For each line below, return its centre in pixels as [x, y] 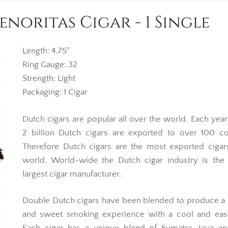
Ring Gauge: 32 [50, 65]
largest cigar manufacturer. [72, 174]
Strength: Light [49, 78]
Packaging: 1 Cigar [55, 92]
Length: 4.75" [46, 51]
